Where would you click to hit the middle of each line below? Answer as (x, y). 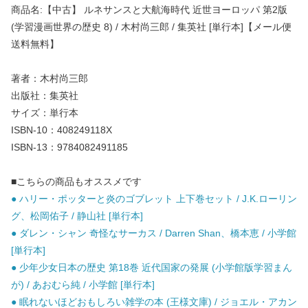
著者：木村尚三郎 (49, 79)
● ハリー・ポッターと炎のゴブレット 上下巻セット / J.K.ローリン (154, 199)
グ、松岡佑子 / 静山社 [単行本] (77, 216)
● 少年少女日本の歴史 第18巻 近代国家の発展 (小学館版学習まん (152, 268)
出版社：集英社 (45, 96)
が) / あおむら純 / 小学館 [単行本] (83, 285)
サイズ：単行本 (45, 113)
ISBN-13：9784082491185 (69, 147)
